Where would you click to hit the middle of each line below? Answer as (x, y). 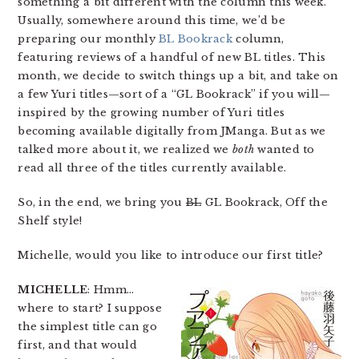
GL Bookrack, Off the (264, 202)
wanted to (284, 149)
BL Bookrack (196, 39)
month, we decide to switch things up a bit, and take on (178, 76)
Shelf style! (50, 221)
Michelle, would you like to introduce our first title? (171, 255)
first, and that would (77, 345)
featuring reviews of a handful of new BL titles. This (172, 57)
